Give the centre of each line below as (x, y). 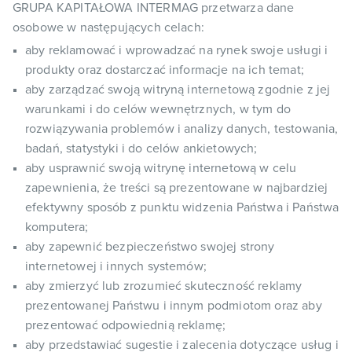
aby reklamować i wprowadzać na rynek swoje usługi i (177, 50)
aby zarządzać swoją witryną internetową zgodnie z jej (178, 90)
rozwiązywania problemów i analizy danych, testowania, (182, 129)
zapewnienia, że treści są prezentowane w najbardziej (177, 188)
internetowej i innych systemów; (116, 266)
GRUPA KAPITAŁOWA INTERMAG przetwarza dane (154, 8)
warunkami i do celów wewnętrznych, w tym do (158, 109)
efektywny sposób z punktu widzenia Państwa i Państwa (182, 207)
